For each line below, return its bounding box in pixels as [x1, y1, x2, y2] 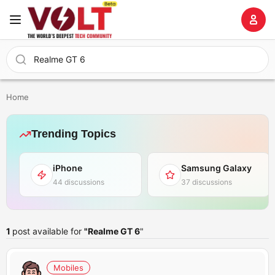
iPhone [53, 163, 82, 173]
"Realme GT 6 [84, 226, 140, 236]
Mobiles [53, 263, 83, 273]
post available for [12, 226, 84, 236]
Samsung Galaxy [181, 163, 252, 173]
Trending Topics [31, 128, 116, 140]
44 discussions [53, 177, 104, 187]
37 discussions [181, 177, 232, 187]
